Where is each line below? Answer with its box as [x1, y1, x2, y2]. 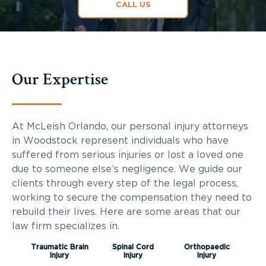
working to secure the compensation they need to [12, 192, 252, 202]
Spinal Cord [112, 243, 154, 251]
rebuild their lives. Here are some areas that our [12, 207, 240, 217]
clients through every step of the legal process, [12, 178, 238, 188]
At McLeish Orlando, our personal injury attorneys [12, 121, 248, 131]
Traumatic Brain [30, 243, 88, 251]
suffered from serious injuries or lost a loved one [12, 150, 243, 160]
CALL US [115, 1, 151, 9]
